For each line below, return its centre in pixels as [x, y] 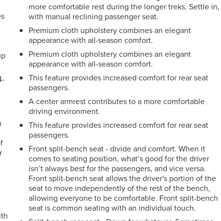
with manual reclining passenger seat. [94, 16]
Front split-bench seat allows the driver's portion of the [123, 178]
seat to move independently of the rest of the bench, [120, 188]
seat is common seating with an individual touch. [112, 207]
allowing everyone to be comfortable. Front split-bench [124, 198]
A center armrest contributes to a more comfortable [117, 101]
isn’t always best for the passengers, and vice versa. [117, 168]
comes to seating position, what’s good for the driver [119, 158]
